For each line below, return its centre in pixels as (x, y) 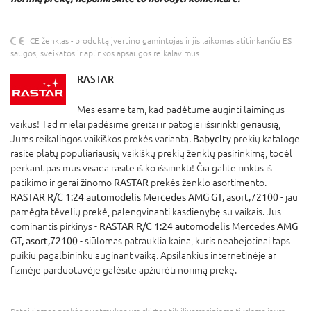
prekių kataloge (266, 139)
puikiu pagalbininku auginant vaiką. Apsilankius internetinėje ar (143, 256)
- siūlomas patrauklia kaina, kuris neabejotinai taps (184, 241)
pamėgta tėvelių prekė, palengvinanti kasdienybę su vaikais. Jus (146, 212)
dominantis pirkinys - (55, 227)
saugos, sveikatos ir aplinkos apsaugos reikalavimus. (106, 54)
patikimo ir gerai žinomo (62, 183)
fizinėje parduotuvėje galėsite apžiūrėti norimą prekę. (124, 270)
